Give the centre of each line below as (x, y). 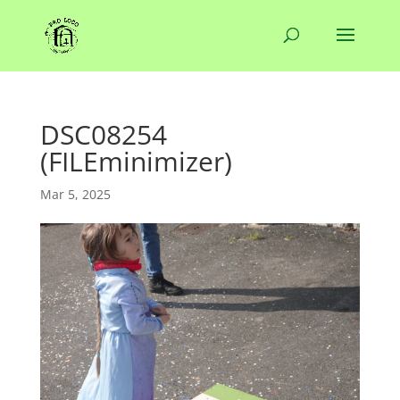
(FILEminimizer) (136, 161)
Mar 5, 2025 (75, 194)
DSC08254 (103, 134)
